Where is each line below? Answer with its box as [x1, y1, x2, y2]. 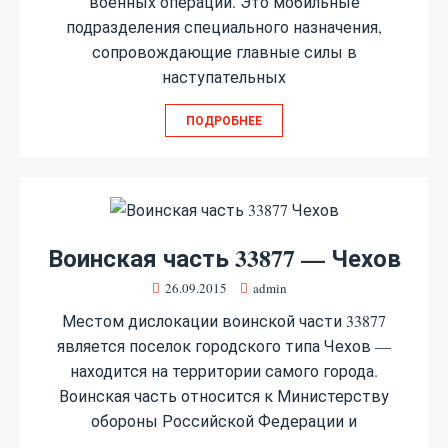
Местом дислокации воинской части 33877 [62, 310, 386, 331]
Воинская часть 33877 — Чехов [47, 240, 401, 275]
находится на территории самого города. [70, 360, 378, 381]
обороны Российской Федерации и [91, 410, 357, 431]
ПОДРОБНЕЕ [186, 112, 262, 129]
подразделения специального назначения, [66, 16, 382, 37]
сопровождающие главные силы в [91, 41, 357, 62]
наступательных [162, 66, 286, 87]
